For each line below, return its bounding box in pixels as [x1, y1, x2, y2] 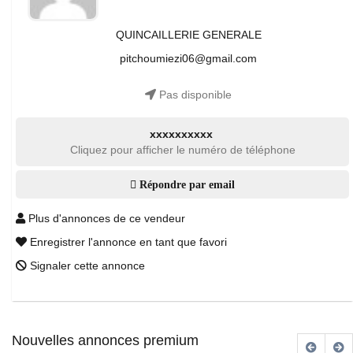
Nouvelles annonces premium [12, 333, 199, 348]
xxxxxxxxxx [149, 128, 213, 140]
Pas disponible [156, 88, 232, 101]
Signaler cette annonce [27, 259, 145, 272]
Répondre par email [136, 179, 235, 190]
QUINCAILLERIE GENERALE [115, 28, 262, 41]
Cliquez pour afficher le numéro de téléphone [69, 143, 295, 156]
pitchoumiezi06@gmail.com [120, 52, 257, 65]
